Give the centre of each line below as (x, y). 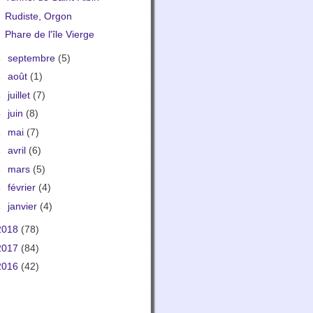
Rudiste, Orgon (38, 16)
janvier (23, 206)
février (23, 188)
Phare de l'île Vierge (49, 35)
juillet (20, 95)
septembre (32, 58)
